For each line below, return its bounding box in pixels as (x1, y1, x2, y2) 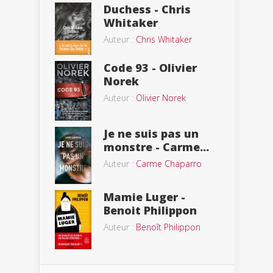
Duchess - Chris (104, 1, 191, 16)
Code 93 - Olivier (104, 60, 197, 76)
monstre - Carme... (104, 140, 209, 155)
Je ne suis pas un (104, 126, 199, 141)
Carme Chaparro (136, 158, 202, 170)
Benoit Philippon (104, 203, 197, 218)
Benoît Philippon (136, 221, 200, 233)
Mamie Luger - (104, 190, 185, 205)
